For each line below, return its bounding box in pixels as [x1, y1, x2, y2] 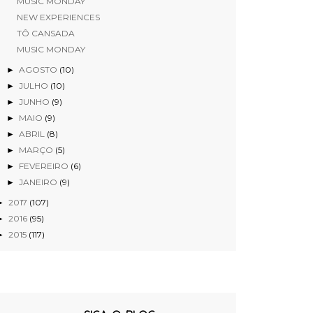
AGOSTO [18, 64, 59, 75]
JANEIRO [18, 177, 59, 188]
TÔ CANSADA [17, 28, 75, 39]
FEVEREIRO [18, 161, 71, 172]
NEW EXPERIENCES [17, 12, 101, 23]
